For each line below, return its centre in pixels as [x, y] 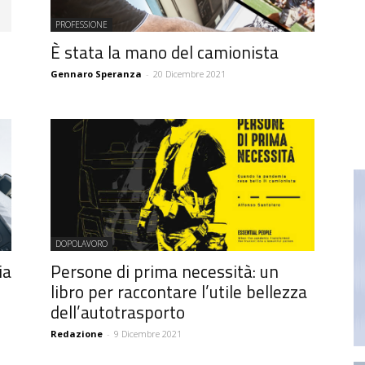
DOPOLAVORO [81, 243]
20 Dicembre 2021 [189, 73]
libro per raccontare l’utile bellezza [179, 291]
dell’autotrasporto [118, 312]
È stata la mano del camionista [165, 52]
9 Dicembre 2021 [148, 333]
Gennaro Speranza [96, 73]
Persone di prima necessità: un [165, 271]
